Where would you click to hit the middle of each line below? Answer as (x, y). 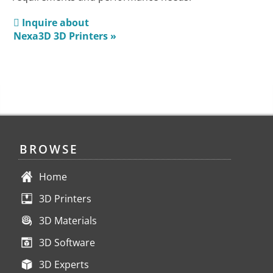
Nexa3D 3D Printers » (65, 36)
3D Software (67, 243)
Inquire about (54, 23)
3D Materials (68, 221)
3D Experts (64, 265)
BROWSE (49, 149)
